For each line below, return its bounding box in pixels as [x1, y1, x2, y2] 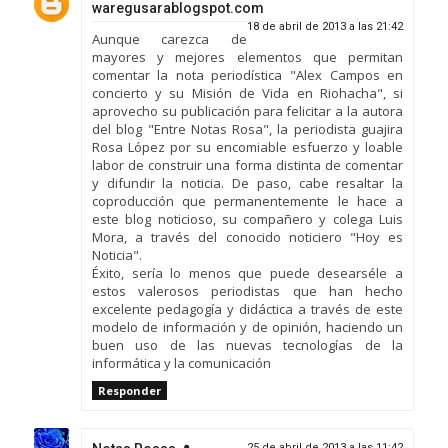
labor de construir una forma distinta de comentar [91, 156, 404, 174]
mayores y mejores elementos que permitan [91, 48, 404, 66]
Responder [97, 383, 161, 398]
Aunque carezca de [91, 30, 248, 48]
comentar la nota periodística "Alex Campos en [91, 66, 404, 84]
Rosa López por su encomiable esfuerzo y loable [91, 138, 404, 156]
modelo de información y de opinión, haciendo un [91, 318, 404, 336]
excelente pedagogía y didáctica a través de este [91, 300, 404, 318]
